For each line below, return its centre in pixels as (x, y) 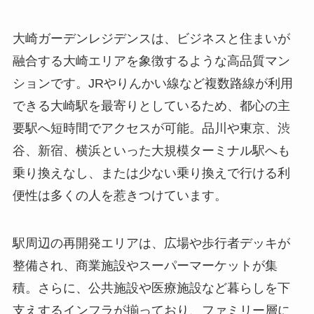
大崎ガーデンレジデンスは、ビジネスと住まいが (151, 39)
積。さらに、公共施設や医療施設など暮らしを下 (151, 288)
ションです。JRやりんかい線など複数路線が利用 (152, 84)
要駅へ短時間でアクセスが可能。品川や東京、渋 (151, 129)
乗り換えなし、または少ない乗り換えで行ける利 (151, 173)
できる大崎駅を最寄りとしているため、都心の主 (151, 106)
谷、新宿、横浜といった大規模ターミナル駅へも (151, 151)
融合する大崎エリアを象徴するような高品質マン (151, 61)
